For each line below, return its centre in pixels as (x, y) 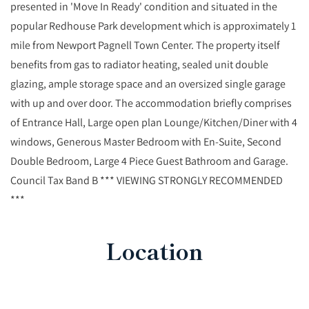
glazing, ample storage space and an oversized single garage (148, 84)
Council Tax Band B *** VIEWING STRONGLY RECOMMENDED (147, 180)
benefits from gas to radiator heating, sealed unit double (139, 64)
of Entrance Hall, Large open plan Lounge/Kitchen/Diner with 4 (154, 122)
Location (154, 251)
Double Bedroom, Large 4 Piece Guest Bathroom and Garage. (149, 161)
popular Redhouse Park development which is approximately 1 (153, 26)
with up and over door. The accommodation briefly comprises (151, 103)
